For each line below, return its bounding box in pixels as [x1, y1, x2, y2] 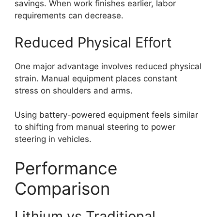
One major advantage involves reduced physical [15, 61, 201, 71]
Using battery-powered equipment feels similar [15, 110, 198, 120]
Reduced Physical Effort [15, 33, 172, 51]
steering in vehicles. [15, 134, 92, 144]
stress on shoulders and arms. [15, 85, 133, 95]
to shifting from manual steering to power [15, 122, 175, 132]
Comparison [15, 178, 110, 199]
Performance [15, 157, 117, 178]
